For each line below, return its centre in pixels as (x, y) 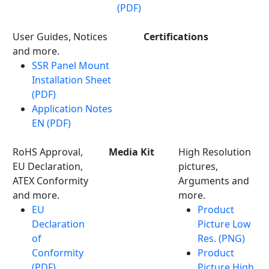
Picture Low (224, 224)
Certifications (176, 36)
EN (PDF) (51, 123)
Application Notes (72, 108)
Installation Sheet (71, 80)
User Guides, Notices (60, 36)
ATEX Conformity (50, 180)
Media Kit (131, 152)
